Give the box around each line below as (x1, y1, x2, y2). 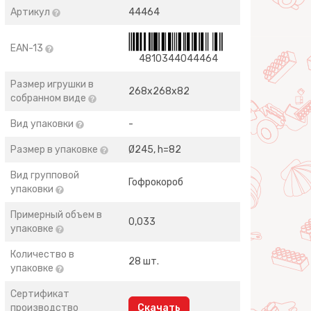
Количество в (10, 249, 75, 260)
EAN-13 (10, 42, 46, 54)
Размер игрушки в (10, 78, 94, 90)
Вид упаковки (10, 118, 76, 130)
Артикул (10, 6, 53, 18)
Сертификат (10, 288, 70, 300)
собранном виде (10, 92, 89, 104)
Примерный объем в (10, 209, 103, 221)
